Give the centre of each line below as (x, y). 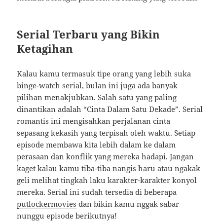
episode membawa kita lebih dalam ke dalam (96, 145)
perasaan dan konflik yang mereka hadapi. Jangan (106, 157)
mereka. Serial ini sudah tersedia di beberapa (97, 192)
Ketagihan (45, 49)
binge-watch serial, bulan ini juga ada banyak (97, 86)
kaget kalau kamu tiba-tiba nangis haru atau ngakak (109, 168)
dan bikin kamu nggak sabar (128, 204)
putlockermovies (47, 204)
